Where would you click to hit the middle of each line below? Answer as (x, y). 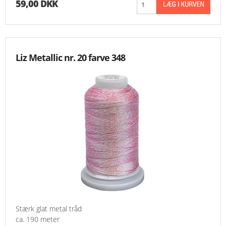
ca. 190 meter (38, 219)
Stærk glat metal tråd (49, 209)
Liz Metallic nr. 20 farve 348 (70, 58)
